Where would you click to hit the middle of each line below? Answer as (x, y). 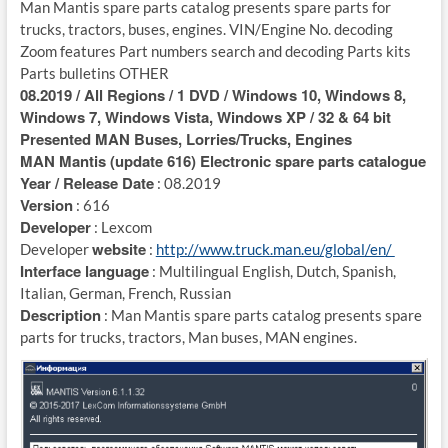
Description (60, 314)
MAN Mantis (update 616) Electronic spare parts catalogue (222, 160)
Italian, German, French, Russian (126, 292)
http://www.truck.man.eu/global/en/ (275, 248)
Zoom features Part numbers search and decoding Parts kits (215, 50)
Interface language (84, 270)
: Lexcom (121, 226)
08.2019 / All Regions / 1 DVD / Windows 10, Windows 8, (212, 94)
